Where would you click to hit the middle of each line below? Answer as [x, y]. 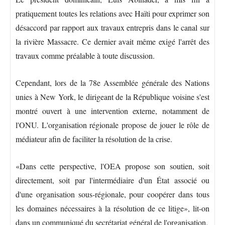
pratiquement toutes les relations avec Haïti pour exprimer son [113, 14]
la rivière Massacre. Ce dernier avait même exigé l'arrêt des [113, 42]
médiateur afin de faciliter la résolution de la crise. [94, 139]
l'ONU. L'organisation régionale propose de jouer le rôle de [113, 125]
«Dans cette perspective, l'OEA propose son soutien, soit [113, 166]
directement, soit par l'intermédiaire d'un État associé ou [113, 180]
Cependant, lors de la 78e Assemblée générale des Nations [113, 83]
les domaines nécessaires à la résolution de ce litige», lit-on [113, 208]
